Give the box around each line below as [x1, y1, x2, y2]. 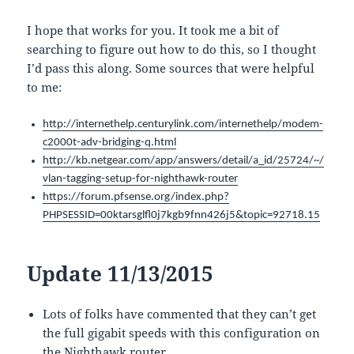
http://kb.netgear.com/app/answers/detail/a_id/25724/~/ [43, 155, 325, 168]
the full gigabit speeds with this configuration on [43, 325, 321, 341]
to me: [27, 79, 62, 96]
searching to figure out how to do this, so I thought [27, 41, 317, 58]
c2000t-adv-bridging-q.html [43, 137, 177, 149]
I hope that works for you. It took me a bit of [27, 22, 280, 39]
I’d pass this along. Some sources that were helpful [27, 60, 315, 77]
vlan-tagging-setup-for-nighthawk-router [43, 173, 239, 186]
